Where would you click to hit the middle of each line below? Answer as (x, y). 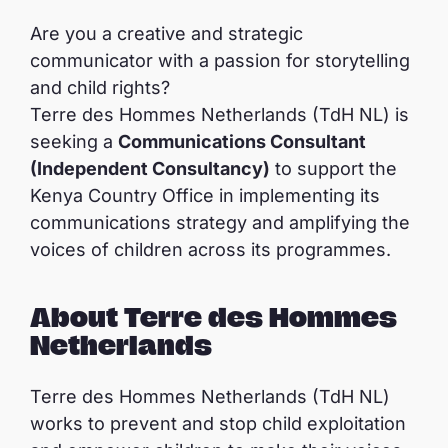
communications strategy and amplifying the (220, 222)
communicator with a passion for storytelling (220, 60)
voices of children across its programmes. (210, 249)
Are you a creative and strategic (166, 33)
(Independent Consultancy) (150, 168)
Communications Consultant (242, 141)
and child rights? (100, 87)
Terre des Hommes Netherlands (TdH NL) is (219, 114)
